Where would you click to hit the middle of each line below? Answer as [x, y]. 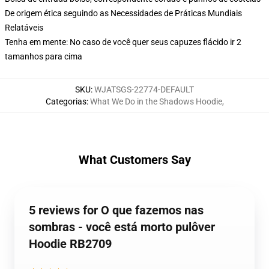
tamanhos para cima [44, 56]
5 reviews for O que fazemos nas [116, 210]
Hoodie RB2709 [70, 244]
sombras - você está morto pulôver [122, 227]
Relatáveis [24, 28]
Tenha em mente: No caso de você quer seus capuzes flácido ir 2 [123, 42]
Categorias [66, 101]
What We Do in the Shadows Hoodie [156, 101]
